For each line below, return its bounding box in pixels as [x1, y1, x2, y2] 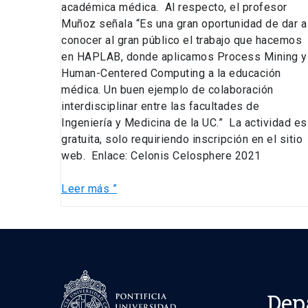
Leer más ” [61, 182, 117, 196]
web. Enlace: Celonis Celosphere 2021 [61, 149, 264, 163]
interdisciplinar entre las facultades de [61, 100, 259, 113]
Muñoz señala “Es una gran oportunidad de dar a [61, 17, 307, 31]
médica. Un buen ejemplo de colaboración [61, 83, 274, 97]
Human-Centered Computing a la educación [61, 67, 281, 80]
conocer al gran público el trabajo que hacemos [61, 34, 302, 47]
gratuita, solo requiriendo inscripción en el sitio [61, 133, 302, 146]
